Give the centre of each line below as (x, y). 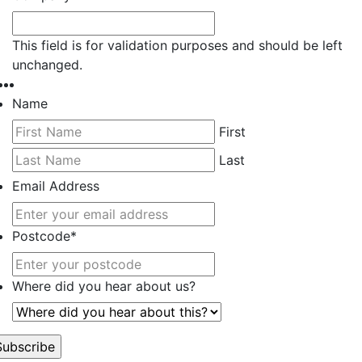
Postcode (41, 236)
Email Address (56, 185)
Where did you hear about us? (104, 286)
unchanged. (47, 64)
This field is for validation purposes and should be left (177, 45)
